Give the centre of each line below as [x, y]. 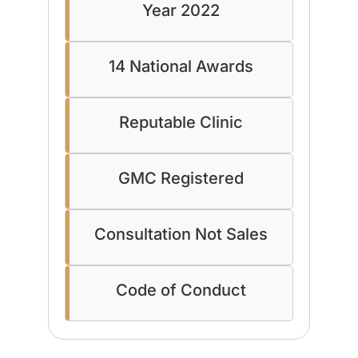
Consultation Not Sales [181, 234]
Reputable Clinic [181, 122]
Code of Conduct [181, 290]
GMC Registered [181, 178]
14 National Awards [181, 66]
